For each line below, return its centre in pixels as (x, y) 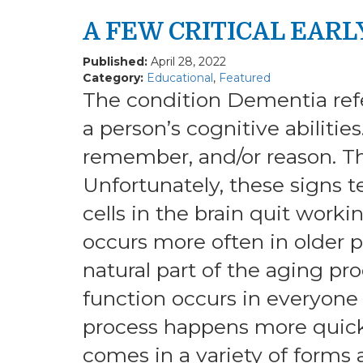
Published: (117, 61)
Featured (245, 77)
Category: (115, 77)
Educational (180, 77)
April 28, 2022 (188, 61)
